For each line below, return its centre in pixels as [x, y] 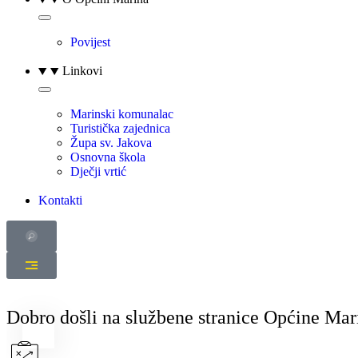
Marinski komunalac [122, 114]
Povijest [90, 42]
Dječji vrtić [98, 171]
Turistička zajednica [120, 128]
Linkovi [82, 71]
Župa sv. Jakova [111, 143]
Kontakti [60, 200]
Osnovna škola [108, 157]
